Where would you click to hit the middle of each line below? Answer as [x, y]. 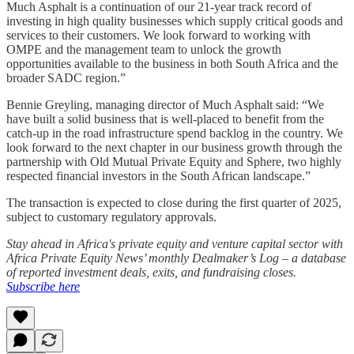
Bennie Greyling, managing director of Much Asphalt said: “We [165, 104]
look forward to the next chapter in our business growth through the [174, 147]
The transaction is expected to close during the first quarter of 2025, [174, 202]
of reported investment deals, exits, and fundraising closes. [151, 272]
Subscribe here [43, 286]
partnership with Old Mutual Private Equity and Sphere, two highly [174, 161]
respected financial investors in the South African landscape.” [158, 175]
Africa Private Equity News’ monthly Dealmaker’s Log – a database [176, 258]
